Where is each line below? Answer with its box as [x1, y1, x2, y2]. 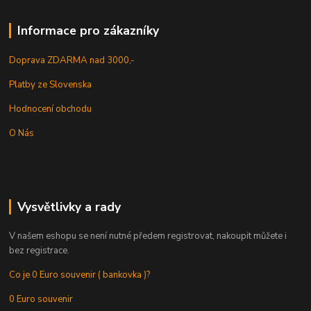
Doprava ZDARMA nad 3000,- [9, 53, 135, 67]
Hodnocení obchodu [9, 102, 92, 115]
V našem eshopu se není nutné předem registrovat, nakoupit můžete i [9, 230, 287, 243]
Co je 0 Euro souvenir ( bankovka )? [9, 269, 151, 282]
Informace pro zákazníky [17, 22, 159, 39]
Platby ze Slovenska [9, 78, 92, 91]
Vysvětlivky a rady [17, 198, 121, 215]
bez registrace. [9, 244, 70, 258]
